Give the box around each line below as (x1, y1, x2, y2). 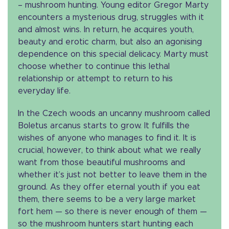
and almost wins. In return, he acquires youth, (18, 25, 194, 34)
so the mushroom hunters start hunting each (18, 219, 193, 228)
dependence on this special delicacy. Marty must (18, 50, 209, 58)
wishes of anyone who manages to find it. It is (18, 133, 196, 142)
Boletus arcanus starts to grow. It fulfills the (18, 121, 190, 130)
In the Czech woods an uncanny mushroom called (18, 109, 210, 118)
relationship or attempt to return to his (18, 74, 173, 83)
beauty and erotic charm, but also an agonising (18, 37, 202, 46)
